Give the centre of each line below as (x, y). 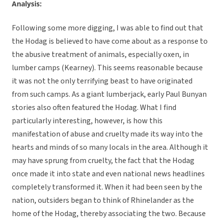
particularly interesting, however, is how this (87, 121)
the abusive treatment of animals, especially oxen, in (100, 55)
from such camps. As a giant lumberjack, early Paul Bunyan (109, 95)
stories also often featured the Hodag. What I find (94, 108)
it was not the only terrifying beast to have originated (102, 81)
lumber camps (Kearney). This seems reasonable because (107, 68)
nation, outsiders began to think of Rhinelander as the (103, 201)
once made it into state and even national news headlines (108, 174)
